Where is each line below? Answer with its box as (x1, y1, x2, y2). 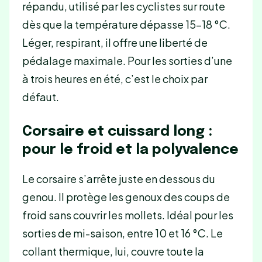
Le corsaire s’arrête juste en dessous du (22, 172, 215, 186)
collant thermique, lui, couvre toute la (22, 244, 204, 258)
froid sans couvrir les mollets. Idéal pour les (22, 208, 233, 222)
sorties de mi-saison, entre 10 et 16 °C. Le (22, 226, 223, 240)
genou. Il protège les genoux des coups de (22, 190, 230, 204)
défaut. (22, 89, 59, 104)
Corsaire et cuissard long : (22, 124, 212, 139)
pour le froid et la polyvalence (22, 142, 239, 157)
